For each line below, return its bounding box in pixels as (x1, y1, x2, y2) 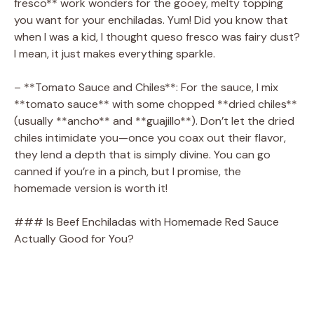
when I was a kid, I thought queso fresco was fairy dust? (14, 29, 300, 44)
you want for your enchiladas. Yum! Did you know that (14, 12, 288, 27)
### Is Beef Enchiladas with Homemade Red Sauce (14, 214, 279, 229)
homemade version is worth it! (14, 180, 168, 196)
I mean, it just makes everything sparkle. (14, 46, 215, 61)
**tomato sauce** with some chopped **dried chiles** (14, 96, 297, 111)
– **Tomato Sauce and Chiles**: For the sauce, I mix (14, 79, 278, 95)
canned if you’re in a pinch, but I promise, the (14, 163, 241, 179)
